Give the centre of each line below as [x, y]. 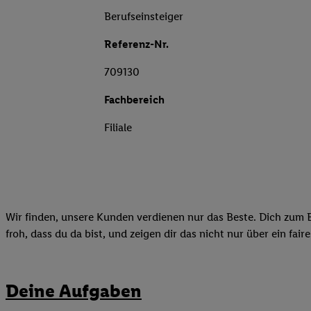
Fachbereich [134, 100]
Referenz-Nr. [136, 44]
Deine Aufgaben [74, 291]
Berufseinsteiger [144, 17]
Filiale [118, 128]
